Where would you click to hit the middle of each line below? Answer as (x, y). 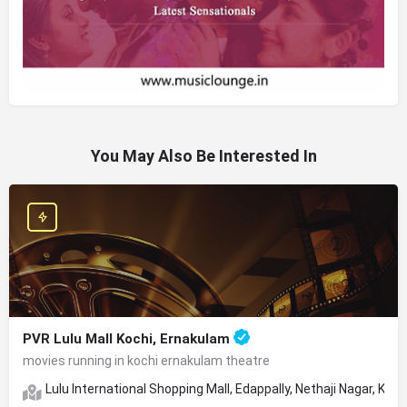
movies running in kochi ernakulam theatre (146, 361)
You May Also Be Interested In (203, 156)
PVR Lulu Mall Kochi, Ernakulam (128, 339)
